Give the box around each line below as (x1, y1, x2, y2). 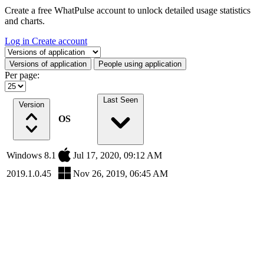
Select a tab (4, 46, 47, 56)
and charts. (5, 16, 45, 26)
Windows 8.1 (6, 150, 56, 160)
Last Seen (103, 95, 138, 104)
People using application (98, 60, 181, 68)
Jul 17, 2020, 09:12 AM (73, 150, 162, 160)
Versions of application (9, 60, 87, 68)
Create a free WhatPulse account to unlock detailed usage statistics (5, 5, 250, 15)
